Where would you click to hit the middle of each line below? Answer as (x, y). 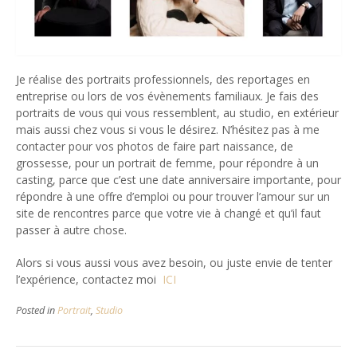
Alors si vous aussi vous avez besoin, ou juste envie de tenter (174, 262)
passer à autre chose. (71, 229)
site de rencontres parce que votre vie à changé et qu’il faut (169, 213)
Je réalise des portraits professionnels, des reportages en (163, 79)
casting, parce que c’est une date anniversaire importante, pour (178, 179)
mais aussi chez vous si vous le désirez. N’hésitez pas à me (168, 129)
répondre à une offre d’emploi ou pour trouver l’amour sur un (173, 196)
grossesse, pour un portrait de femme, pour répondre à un (167, 163)
